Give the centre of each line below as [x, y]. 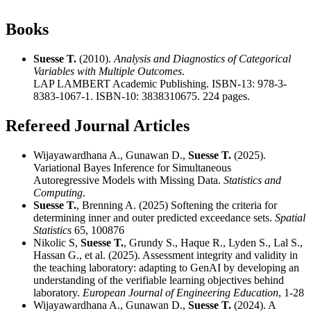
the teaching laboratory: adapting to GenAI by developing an [166, 267]
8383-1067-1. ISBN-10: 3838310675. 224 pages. [142, 96]
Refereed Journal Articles [98, 125]
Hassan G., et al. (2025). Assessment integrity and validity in [166, 255]
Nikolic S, [57, 242]
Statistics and [252, 180]
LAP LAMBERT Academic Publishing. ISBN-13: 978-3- [160, 83]
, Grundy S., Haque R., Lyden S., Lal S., [213, 242]
